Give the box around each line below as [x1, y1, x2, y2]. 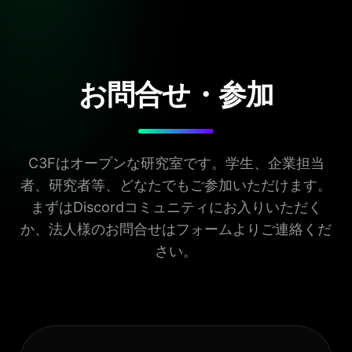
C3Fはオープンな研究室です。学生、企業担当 [27, 154, 324, 171]
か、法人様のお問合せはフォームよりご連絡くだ [20, 220, 332, 237]
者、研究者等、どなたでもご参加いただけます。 [20, 176, 332, 193]
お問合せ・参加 [79, 76, 273, 112]
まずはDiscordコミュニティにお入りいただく [30, 198, 322, 215]
